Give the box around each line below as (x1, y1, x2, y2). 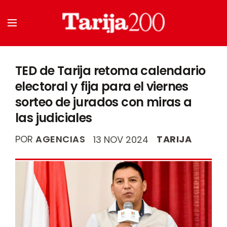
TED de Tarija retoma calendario (15, 62, 206, 79)
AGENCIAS (35, 133, 86, 145)
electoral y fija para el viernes (15, 78, 188, 95)
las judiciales (15, 109, 92, 126)
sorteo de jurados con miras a (15, 94, 192, 110)
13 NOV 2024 (93, 133, 149, 146)
